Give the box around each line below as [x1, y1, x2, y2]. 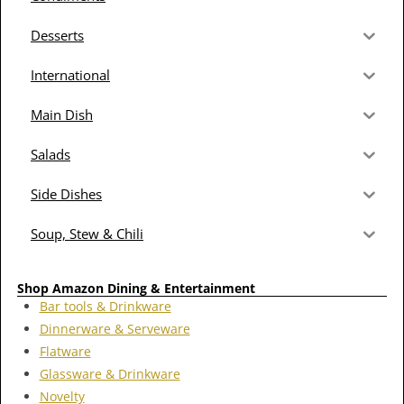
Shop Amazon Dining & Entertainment [17, 280, 255, 298]
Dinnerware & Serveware [39, 319, 190, 337]
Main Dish [31, 105, 93, 124]
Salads [31, 144, 70, 163]
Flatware [39, 342, 91, 360]
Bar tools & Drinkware [39, 297, 171, 315]
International [31, 65, 110, 84]
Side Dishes [31, 184, 102, 203]
